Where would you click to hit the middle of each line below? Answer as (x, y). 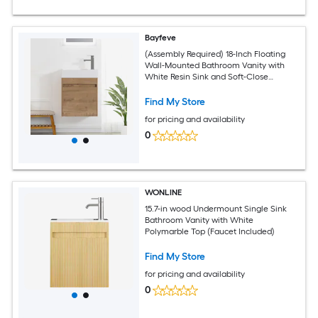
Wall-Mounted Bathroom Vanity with (215, 65)
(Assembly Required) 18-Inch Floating (215, 54)
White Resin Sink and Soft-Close (207, 76)
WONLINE (164, 193)
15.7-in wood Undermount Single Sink (216, 208)
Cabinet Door (171, 88)
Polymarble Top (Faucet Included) (210, 231)
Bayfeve (161, 38)
